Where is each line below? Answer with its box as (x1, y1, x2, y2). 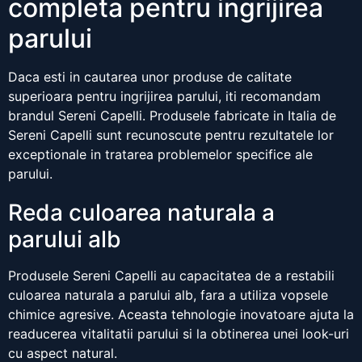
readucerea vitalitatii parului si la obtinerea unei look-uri (8, 326, 349, 343)
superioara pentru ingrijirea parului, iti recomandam (8, 88, 321, 105)
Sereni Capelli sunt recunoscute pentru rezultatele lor (8, 127, 334, 144)
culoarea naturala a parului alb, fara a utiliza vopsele (8, 287, 328, 304)
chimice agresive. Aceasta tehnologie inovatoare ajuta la (8, 306, 354, 323)
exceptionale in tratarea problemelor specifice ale (8, 146, 313, 163)
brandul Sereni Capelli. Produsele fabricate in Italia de (8, 107, 336, 124)
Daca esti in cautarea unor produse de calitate (8, 69, 292, 86)
